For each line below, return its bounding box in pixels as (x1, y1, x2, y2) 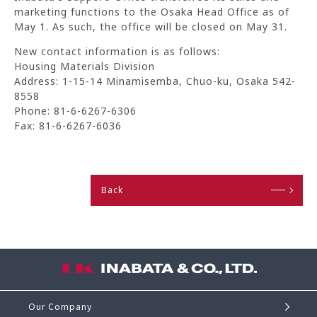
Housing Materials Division (14, 59, 155, 74)
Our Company (28, 300, 92, 313)
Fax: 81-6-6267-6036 (14, 119, 122, 133)
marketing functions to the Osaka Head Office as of (14, 5, 289, 19)
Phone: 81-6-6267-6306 (14, 104, 137, 118)
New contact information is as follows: (14, 45, 220, 59)
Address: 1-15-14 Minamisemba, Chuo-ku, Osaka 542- (14, 74, 296, 88)
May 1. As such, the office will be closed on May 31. (14, 20, 287, 34)
